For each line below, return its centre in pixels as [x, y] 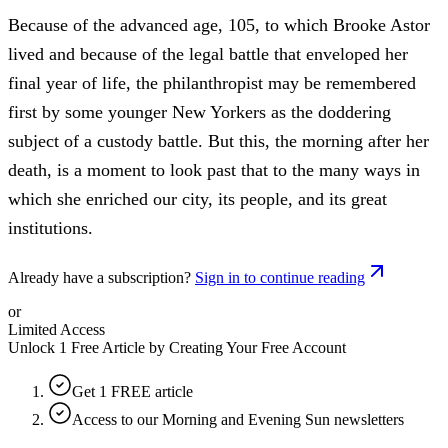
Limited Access [56, 329]
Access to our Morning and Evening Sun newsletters [238, 419]
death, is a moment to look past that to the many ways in [214, 169]
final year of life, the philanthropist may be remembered [212, 82]
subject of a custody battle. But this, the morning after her [218, 140]
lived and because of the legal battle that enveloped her [208, 53]
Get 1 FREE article [132, 391]
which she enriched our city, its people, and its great [197, 198]
